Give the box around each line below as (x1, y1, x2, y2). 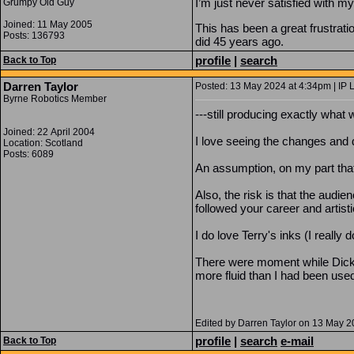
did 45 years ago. (195, 35, 284, 48)
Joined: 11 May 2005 (3, 19, 92, 30)
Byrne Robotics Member (3, 93, 107, 104)
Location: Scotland (3, 137, 83, 149)
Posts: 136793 (3, 30, 65, 41)
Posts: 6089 (3, 149, 54, 160)
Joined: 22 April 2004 (3, 126, 95, 137)
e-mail (281, 334, 314, 348)
